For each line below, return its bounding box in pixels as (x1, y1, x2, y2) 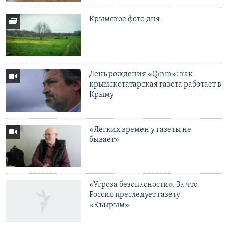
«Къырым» (89, 201, 130, 210)
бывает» (89, 135, 120, 144)
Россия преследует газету (89, 191, 181, 199)
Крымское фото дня (89, 15, 160, 23)
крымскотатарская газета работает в (89, 80, 222, 89)
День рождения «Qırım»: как (89, 70, 193, 79)
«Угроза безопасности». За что (89, 181, 198, 189)
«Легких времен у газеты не (89, 125, 192, 134)
